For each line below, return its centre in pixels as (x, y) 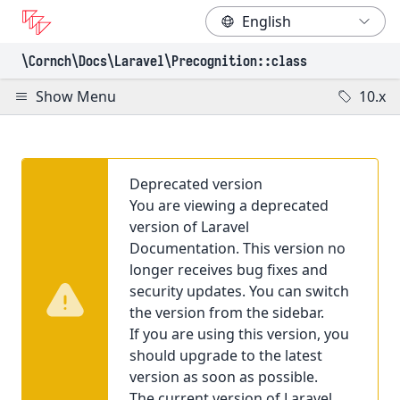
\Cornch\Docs (64, 61)
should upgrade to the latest (226, 355)
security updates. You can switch (239, 291)
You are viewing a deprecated (229, 205)
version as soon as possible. (224, 377)
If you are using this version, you (239, 334)
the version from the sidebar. (227, 312)
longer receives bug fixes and (229, 270)
